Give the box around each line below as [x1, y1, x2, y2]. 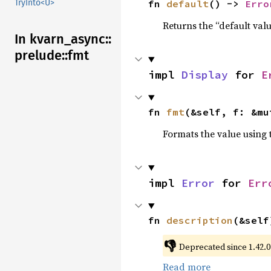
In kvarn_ [15, 31, 71, 48]
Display [181, 68, 228, 82]
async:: [71, 31, 111, 48]
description [166, 214, 233, 226]
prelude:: [15, 47, 68, 64]
